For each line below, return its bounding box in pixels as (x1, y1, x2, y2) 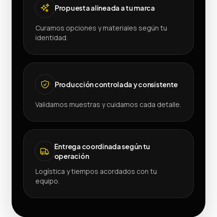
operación (54, 151, 89, 160)
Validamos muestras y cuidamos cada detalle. (35, 99, 181, 109)
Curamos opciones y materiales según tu (35, 23, 167, 32)
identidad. (35, 32, 68, 42)
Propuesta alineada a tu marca (55, 3, 155, 12)
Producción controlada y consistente (55, 79, 178, 89)
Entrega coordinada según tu (54, 141, 151, 151)
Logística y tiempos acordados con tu (35, 166, 157, 176)
